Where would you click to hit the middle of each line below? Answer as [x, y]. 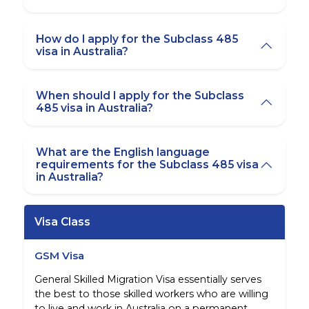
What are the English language [123, 152]
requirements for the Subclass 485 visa [148, 165]
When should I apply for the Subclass [140, 96]
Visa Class [62, 221]
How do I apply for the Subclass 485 [137, 39]
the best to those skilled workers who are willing [151, 293]
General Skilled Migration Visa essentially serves [148, 279]
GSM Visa [59, 255]
